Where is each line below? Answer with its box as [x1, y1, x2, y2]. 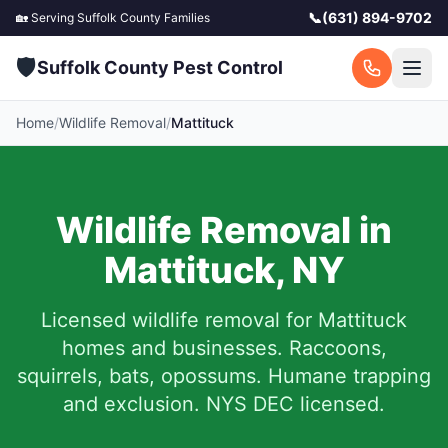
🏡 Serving [16, 10, 77, 25]
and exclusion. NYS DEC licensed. [63, 392, 385, 416]
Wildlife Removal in [56, 208, 392, 252]
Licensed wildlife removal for [41, 308, 318, 332]
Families [161, 10, 210, 25]
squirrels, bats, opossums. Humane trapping [17, 364, 431, 388]
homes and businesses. [61, 336, 283, 360]
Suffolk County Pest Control [37, 57, 283, 78]
